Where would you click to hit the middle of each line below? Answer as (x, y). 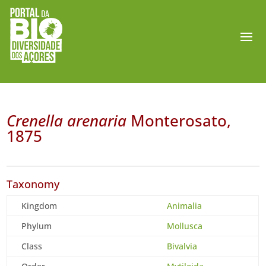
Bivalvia (182, 246)
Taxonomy (33, 184)
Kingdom (39, 206)
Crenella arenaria (67, 121)
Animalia (185, 206)
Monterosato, (179, 121)
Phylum (37, 226)
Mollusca (185, 226)
